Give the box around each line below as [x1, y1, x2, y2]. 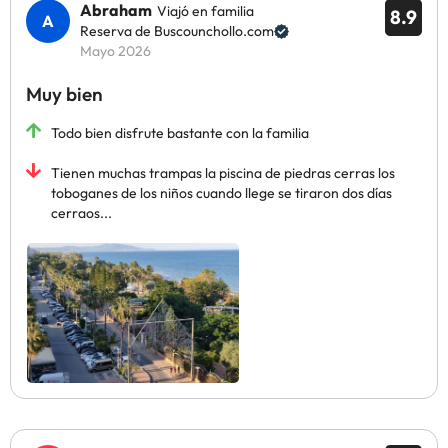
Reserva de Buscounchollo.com [80, 22, 274, 40]
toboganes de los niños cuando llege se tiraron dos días [51, 184, 392, 202]
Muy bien [26, 82, 103, 106]
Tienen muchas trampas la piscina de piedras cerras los [51, 164, 395, 182]
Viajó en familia [157, 2, 254, 20]
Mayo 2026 [80, 42, 151, 60]
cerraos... [51, 204, 112, 222]
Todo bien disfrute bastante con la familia [51, 124, 309, 142]
